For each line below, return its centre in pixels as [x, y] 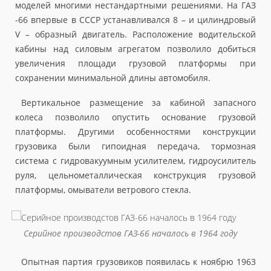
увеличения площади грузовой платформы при [135, 64]
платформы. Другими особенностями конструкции [135, 132]
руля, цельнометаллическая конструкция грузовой [135, 175]
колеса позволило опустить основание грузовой [135, 117]
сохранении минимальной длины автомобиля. [113, 78]
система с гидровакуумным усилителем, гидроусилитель [135, 161]
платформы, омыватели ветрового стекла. [103, 190]
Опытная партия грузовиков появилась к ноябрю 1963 [139, 261]
